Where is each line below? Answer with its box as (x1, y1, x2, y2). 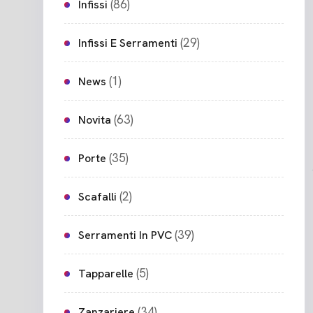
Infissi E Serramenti (78, 36, 177, 51)
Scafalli (78, 189, 117, 205)
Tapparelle (78, 266, 133, 282)
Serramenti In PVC (78, 228, 172, 243)
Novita (78, 112, 111, 128)
